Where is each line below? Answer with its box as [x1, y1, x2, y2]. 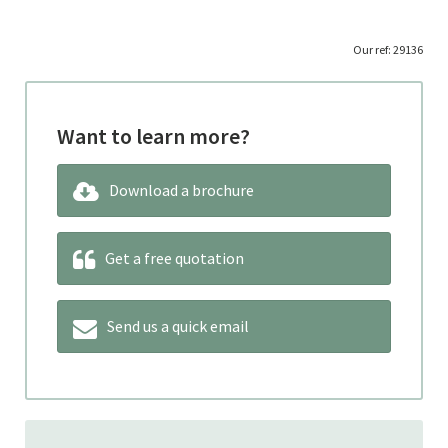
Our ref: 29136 [353, 42, 423, 57]
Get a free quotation [105, 248, 244, 268]
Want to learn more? [57, 122, 250, 150]
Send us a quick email [107, 316, 249, 336]
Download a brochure [109, 180, 254, 200]
